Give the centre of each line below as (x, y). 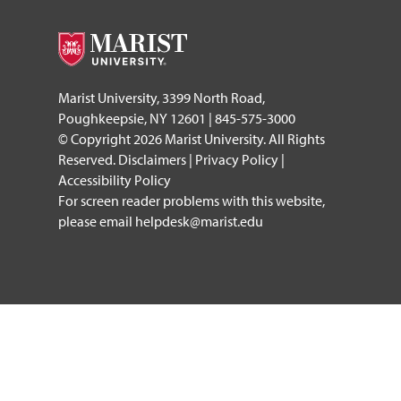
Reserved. (88, 159)
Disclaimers (152, 159)
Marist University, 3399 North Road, (162, 97)
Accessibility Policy (115, 179)
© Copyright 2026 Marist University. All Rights (192, 138)
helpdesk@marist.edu (199, 221)
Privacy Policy (237, 159)
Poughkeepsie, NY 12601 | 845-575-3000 (177, 118)
